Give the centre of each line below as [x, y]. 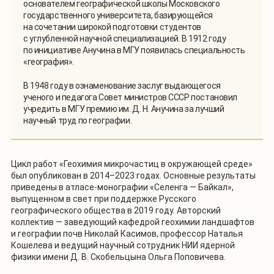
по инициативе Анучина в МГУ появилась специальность [134, 50]
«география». [49, 62]
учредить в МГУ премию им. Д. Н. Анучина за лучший [124, 109]
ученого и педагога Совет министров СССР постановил [130, 98]
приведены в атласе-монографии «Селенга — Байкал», [122, 187]
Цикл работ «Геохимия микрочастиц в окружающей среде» [132, 164]
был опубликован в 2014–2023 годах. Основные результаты [133, 176]
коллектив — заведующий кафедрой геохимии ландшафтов [133, 222]
